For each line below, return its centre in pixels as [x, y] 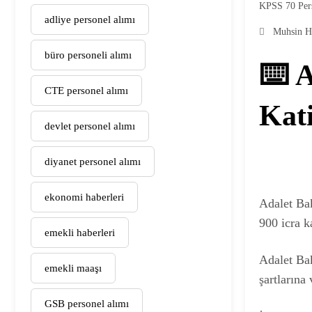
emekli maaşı [73, 268]
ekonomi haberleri [84, 197]
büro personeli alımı [88, 55]
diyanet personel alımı [93, 161]
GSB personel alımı [87, 303]
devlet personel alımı [90, 126]
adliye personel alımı [90, 19]
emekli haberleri [80, 232]
